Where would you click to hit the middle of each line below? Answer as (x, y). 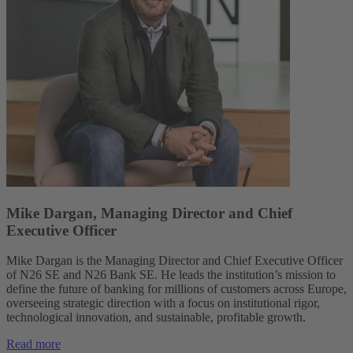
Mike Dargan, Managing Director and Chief (149, 213)
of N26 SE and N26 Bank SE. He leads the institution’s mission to (171, 275)
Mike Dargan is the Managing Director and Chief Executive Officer (175, 261)
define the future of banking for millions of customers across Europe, (176, 289)
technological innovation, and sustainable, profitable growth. (156, 318)
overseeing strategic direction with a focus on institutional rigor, (163, 303)
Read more (33, 344)
